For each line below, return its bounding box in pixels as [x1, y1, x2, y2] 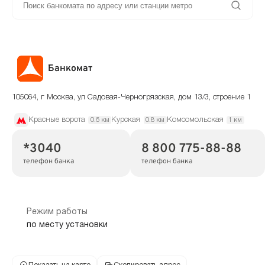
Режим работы [26, 208, 88, 216]
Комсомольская [166, 116, 224, 124]
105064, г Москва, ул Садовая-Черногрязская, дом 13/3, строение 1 [12, 93, 251, 101]
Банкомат [48, 63, 93, 75]
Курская [111, 116, 141, 124]
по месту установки [26, 221, 108, 230]
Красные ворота [28, 116, 85, 124]
